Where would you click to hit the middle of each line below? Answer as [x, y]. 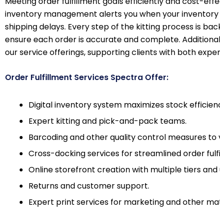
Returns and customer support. [89, 186]
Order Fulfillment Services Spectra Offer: [87, 77]
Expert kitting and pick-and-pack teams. [108, 121]
